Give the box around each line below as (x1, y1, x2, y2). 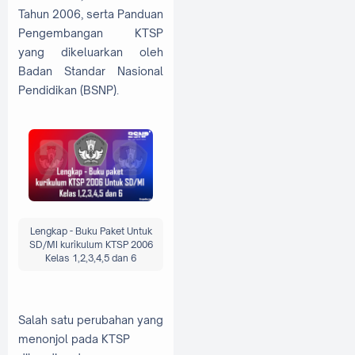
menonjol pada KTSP (18, 331, 130, 345)
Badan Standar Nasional (18, 63, 163, 78)
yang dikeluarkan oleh (18, 44, 163, 59)
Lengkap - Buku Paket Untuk (29, 224, 152, 237)
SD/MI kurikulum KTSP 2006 (29, 238, 153, 250)
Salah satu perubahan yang (18, 312, 163, 326)
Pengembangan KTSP (18, 25, 163, 40)
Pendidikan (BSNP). (18, 82, 119, 97)
